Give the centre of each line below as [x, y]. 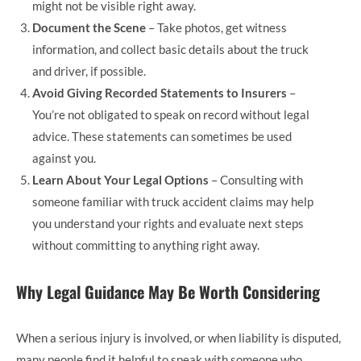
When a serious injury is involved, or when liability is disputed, [178, 337]
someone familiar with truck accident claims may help [173, 201]
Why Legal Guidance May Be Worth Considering [168, 291]
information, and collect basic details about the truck [170, 49]
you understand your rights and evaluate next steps [168, 223]
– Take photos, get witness [216, 27]
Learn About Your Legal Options [120, 179]
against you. [64, 158]
